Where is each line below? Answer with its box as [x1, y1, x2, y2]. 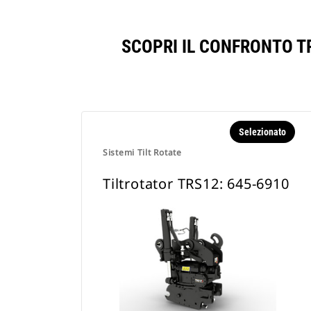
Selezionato [238, 126, 286, 137]
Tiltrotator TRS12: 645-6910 [103, 174, 289, 193]
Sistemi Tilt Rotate [103, 146, 182, 158]
